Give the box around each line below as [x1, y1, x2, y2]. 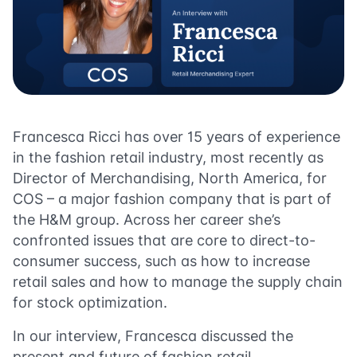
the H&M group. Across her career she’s [13, 211, 280, 228]
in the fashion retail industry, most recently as [13, 149, 324, 166]
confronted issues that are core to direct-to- [13, 232, 316, 249]
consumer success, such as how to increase [13, 253, 310, 269]
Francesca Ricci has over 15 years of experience [13, 128, 340, 145]
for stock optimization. [13, 294, 167, 311]
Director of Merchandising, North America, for [13, 170, 327, 186]
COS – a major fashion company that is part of [13, 190, 331, 207]
